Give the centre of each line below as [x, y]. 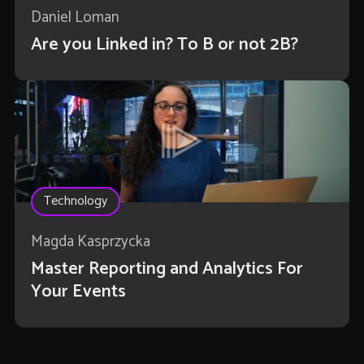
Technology [75, 201]
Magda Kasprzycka [90, 242]
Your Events [78, 292]
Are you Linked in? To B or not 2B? [164, 45]
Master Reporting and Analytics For [167, 269]
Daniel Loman [75, 18]
